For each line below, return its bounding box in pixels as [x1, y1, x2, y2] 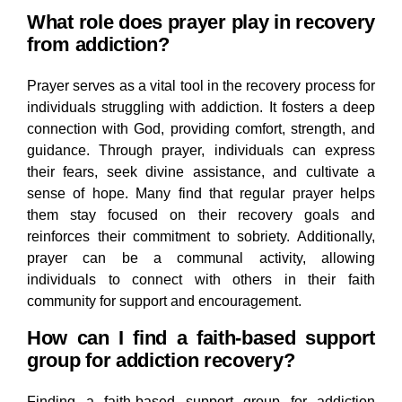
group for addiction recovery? [27, 349, 295, 372]
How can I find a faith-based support [27, 327, 375, 350]
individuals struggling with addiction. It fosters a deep [27, 100, 375, 116]
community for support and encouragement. [27, 293, 301, 310]
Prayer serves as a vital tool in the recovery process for [27, 78, 375, 94]
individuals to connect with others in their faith [27, 272, 375, 288]
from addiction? [27, 33, 170, 57]
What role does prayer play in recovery [27, 11, 375, 34]
